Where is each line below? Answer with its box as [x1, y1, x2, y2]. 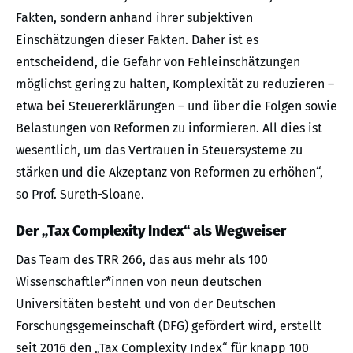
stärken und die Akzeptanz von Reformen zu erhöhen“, [16, 164, 323, 180]
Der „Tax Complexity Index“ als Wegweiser [16, 221, 286, 240]
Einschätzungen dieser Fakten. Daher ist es [16, 32, 258, 47]
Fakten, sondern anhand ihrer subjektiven [16, 9, 253, 25]
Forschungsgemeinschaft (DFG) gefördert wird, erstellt [16, 318, 321, 333]
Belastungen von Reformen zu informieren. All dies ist [16, 120, 322, 136]
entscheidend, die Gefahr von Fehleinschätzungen [16, 54, 300, 69]
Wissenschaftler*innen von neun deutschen [16, 273, 262, 289]
